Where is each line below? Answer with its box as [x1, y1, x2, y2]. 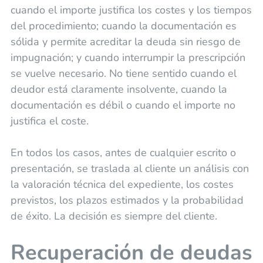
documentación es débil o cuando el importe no [10, 98, 235, 113]
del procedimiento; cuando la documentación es [10, 19, 237, 33]
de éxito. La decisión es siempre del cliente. [10, 209, 217, 224]
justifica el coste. [10, 114, 89, 129]
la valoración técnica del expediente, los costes [10, 177, 234, 192]
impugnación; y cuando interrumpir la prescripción [10, 50, 245, 65]
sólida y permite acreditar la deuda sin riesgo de [10, 35, 241, 49]
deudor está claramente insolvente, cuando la [10, 82, 227, 97]
